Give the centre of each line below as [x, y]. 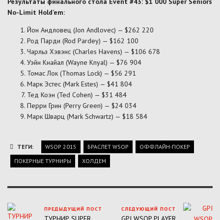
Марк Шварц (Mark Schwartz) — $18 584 [87, 116]
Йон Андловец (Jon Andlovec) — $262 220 [90, 30]
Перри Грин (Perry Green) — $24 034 [82, 105]
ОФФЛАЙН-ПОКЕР [165, 146]
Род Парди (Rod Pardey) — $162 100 [83, 41]
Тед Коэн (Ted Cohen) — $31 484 [77, 95]
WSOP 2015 [61, 146]
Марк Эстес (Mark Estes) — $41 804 [80, 84]
